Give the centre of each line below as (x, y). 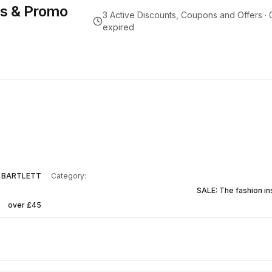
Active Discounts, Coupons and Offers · (188, 15)
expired (118, 27)
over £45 (25, 205)
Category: (69, 176)
